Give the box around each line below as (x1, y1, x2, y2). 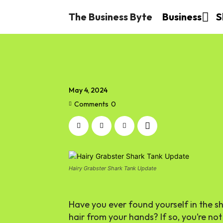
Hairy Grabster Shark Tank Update (69, 165, 156, 172)
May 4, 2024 (69, 86, 108, 95)
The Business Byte (69, 10, 152, 23)
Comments (74, 99, 109, 109)
